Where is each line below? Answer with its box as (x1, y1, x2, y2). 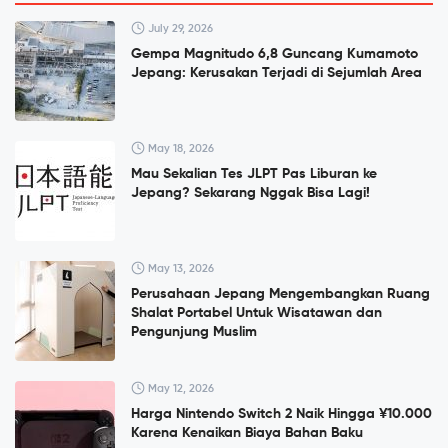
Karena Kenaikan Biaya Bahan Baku (131, 426, 363, 441)
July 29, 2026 (145, 23, 213, 35)
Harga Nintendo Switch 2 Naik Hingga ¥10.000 (131, 407, 432, 422)
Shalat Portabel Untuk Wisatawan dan (131, 306, 382, 321)
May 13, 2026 (145, 263, 214, 275)
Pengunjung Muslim (131, 325, 257, 340)
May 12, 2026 (145, 383, 214, 395)
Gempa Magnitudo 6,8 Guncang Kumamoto (131, 47, 418, 62)
